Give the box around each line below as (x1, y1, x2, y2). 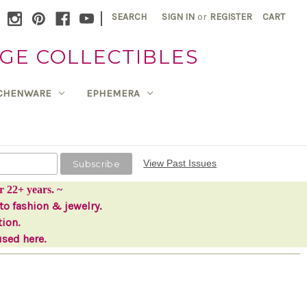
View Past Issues (143, 157, 217, 169)
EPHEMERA (86, 86, 140, 99)
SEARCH (112, 11, 147, 23)
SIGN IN (162, 11, 195, 23)
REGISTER (210, 11, 253, 23)
